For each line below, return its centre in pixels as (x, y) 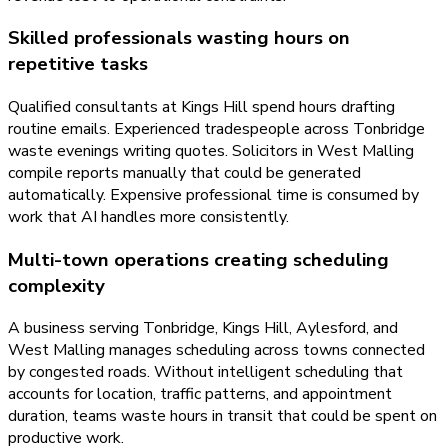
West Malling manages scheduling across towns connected (216, 350)
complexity (56, 285)
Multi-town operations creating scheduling (198, 259)
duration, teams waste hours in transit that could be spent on (222, 416)
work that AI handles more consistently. (148, 217)
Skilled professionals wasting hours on (179, 38)
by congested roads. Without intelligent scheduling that (205, 372)
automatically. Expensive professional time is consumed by (213, 195)
